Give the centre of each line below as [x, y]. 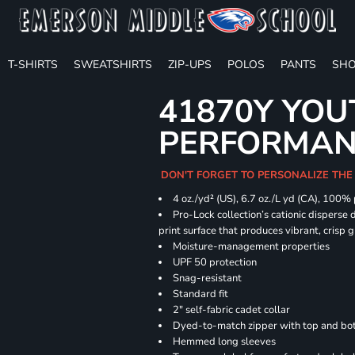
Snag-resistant [208, 278]
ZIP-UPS [190, 64]
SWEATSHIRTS [113, 64]
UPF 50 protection [215, 262]
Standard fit [201, 294]
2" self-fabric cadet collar [232, 310]
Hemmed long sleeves [225, 342]
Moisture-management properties [252, 246]
